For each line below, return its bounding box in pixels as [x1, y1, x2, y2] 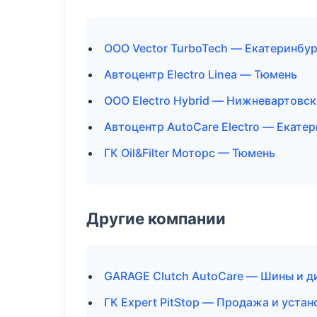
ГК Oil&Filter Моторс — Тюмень [104, 146, 275, 160]
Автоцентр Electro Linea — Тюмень [104, 67, 297, 81]
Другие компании [86, 209, 226, 228]
